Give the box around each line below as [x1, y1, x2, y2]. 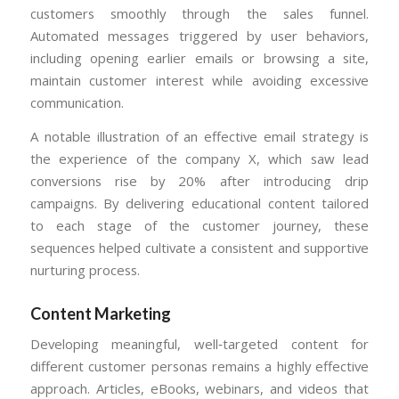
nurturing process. [29, 260, 140, 279]
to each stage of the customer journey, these [29, 216, 370, 234]
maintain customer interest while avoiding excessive [29, 70, 370, 89]
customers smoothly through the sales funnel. [29, 4, 370, 22]
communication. [29, 93, 124, 111]
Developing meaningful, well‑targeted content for [29, 335, 370, 354]
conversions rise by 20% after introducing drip [29, 171, 370, 190]
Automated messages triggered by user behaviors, [29, 26, 370, 45]
